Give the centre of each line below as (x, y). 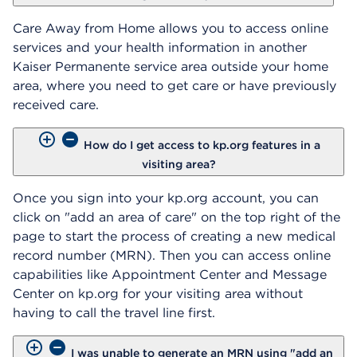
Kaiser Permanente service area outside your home (171, 66)
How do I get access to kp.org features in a (202, 145)
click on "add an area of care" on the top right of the (177, 217)
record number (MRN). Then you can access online (172, 255)
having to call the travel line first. (114, 312)
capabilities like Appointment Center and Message (170, 274)
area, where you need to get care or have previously (175, 85)
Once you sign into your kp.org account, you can (166, 198)
